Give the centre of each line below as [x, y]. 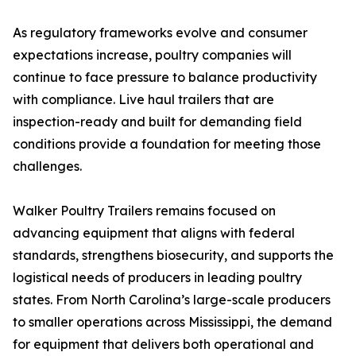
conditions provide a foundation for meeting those [167, 144]
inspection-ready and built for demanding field [157, 122]
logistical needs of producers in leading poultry [157, 277]
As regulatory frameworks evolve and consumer [160, 33]
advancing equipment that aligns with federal [154, 233]
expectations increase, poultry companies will [152, 55]
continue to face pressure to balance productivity [165, 77]
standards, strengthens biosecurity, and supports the [173, 255]
